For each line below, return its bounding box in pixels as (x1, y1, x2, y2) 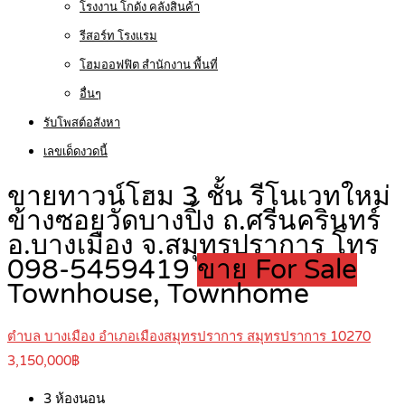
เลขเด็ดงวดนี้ (43, 145, 108, 159)
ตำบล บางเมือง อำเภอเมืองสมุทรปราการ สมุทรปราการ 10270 (7, 328, 371, 345)
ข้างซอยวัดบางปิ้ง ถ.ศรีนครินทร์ (7, 204, 381, 239)
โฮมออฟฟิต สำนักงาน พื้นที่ (80, 58, 218, 72)
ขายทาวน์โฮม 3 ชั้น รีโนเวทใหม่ (7, 180, 391, 214)
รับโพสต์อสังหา (43, 116, 120, 130)
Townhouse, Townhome (7, 278, 309, 312)
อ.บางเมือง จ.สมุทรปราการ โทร (7, 229, 379, 263)
